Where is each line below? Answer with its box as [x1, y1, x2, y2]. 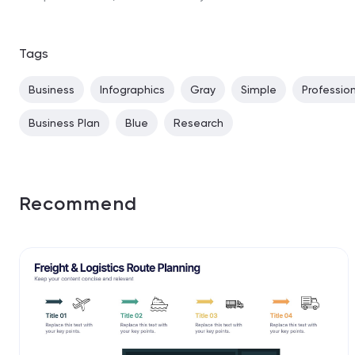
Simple [241, 82, 277, 96]
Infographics [100, 82, 165, 96]
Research [174, 116, 223, 129]
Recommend [19, 191, 137, 215]
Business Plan [29, 116, 100, 129]
